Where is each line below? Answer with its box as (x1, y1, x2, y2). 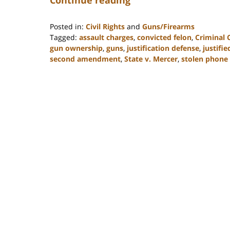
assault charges (79, 32, 133, 42)
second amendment (50, 53, 121, 64)
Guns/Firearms (142, 21, 195, 31)
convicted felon (137, 32, 191, 42)
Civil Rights (86, 21, 125, 31)
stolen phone (181, 53, 228, 64)
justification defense (127, 43, 199, 53)
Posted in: (50, 21, 84, 31)
